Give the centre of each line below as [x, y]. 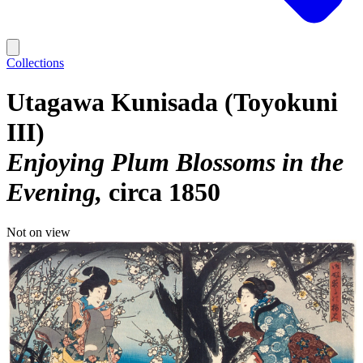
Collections [35, 63]
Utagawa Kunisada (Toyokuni [172, 102]
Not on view [38, 232]
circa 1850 [164, 192]
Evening [51, 192]
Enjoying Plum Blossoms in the [175, 162]
